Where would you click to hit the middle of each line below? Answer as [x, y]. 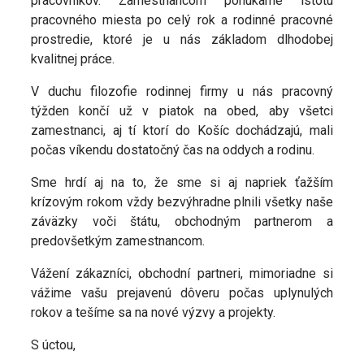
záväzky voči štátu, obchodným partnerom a [182, 222]
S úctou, [53, 345]
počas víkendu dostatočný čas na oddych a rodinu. [173, 150]
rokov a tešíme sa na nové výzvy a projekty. [153, 313]
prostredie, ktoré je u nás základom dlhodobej [182, 40]
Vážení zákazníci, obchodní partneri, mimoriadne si [182, 274]
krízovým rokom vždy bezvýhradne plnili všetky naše [182, 202]
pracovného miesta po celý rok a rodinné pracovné [182, 20]
